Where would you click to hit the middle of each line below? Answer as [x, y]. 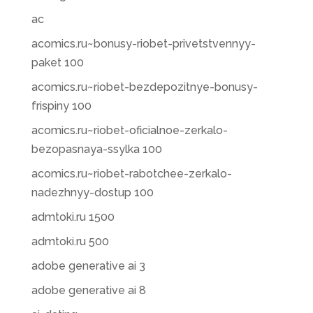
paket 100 [57, 63]
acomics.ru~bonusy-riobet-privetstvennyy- [143, 44]
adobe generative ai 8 [88, 290]
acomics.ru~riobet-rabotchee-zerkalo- [131, 174]
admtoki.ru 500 [70, 241]
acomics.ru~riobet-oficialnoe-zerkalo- [129, 130]
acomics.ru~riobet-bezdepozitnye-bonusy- [144, 87]
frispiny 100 [61, 106]
